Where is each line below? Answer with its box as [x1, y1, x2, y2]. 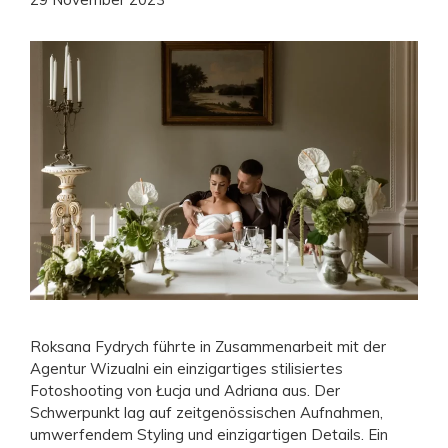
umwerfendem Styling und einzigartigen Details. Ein [30, 424, 388, 444]
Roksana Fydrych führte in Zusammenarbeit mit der [30, 336, 386, 356]
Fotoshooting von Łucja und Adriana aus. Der [30, 380, 340, 400]
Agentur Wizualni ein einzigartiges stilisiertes [30, 358, 343, 378]
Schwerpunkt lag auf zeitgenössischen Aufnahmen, [30, 402, 383, 422]
